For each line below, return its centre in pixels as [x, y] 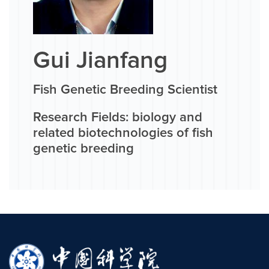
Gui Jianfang [100, 61]
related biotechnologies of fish [123, 134]
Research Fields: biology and [118, 118]
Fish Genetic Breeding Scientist [125, 90]
